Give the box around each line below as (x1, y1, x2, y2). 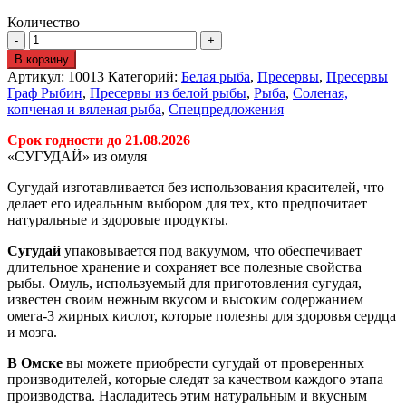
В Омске (7, 355, 63, 371)
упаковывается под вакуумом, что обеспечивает (61, 243, 362, 258)
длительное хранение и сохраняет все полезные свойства (7, 259, 362, 275)
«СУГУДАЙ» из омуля (7, 149, 147, 164)
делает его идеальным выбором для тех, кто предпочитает (7, 196, 367, 211)
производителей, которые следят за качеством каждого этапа (7, 372, 383, 387)
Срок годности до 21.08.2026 (7, 132, 190, 148)
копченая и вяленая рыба (7, 101, 161, 117)
